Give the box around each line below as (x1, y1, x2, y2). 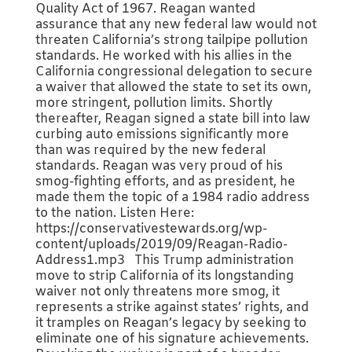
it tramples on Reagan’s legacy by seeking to (35, 314, 306, 332)
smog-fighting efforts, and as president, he (35, 173, 295, 190)
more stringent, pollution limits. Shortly (35, 94, 273, 112)
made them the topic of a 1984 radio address (35, 189, 310, 206)
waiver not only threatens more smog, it (35, 283, 280, 300)
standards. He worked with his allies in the (35, 47, 292, 64)
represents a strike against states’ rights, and (35, 299, 309, 316)
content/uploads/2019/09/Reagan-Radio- (35, 236, 288, 253)
